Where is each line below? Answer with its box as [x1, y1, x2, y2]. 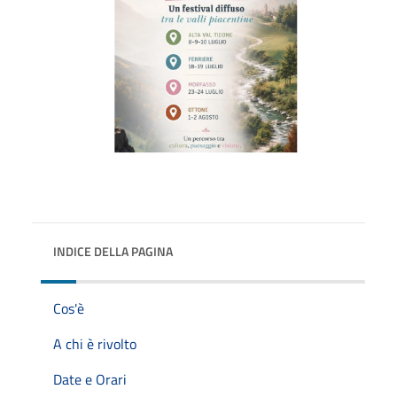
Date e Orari [53, 368, 127, 390]
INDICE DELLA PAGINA [53, 241, 173, 261]
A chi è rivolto [53, 332, 136, 354]
